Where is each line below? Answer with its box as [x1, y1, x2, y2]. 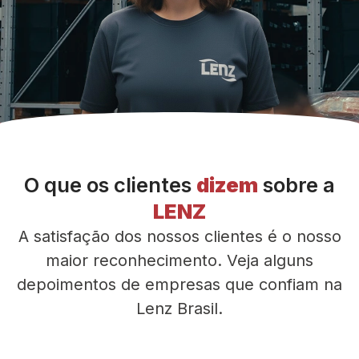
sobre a [258, 171, 335, 197]
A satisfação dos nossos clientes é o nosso [18, 226, 341, 246]
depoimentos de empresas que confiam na [17, 274, 342, 294]
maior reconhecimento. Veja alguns [46, 250, 313, 270]
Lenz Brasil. [136, 298, 223, 318]
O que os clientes [24, 171, 196, 197]
